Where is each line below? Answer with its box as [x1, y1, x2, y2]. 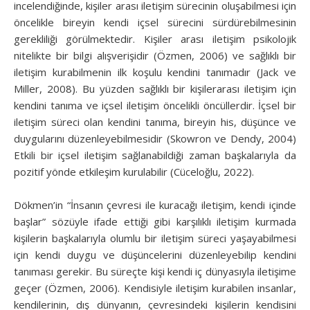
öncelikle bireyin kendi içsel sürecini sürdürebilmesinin [14, 15, 296, 29]
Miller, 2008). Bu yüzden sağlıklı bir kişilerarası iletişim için [14, 81, 296, 95]
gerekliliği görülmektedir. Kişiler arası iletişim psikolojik [14, 31, 296, 46]
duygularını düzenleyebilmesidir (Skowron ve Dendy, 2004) [14, 131, 296, 145]
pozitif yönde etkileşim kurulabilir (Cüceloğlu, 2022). [14, 164, 254, 179]
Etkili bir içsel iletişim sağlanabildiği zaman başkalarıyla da [14, 147, 296, 162]
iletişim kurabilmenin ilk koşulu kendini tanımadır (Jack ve [14, 64, 296, 79]
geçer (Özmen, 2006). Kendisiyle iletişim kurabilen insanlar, [14, 280, 296, 295]
